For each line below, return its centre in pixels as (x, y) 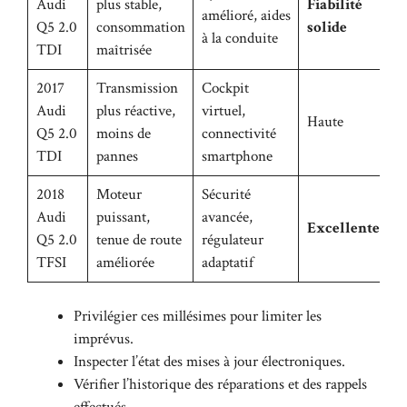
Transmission (137, 88)
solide (327, 27)
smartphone (237, 156)
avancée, (227, 217)
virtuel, (223, 110)
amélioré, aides (246, 15)
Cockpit (225, 88)
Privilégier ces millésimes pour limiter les (198, 317)
